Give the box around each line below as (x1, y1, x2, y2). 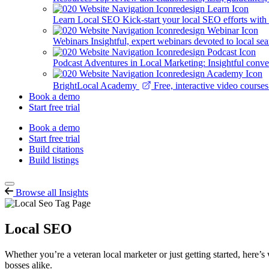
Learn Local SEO (53, 14, 120, 25)
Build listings (29, 155, 79, 165)
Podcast (53, 58, 82, 68)
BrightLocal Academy (53, 80, 139, 91)
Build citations (29, 144, 83, 154)
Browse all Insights (16, 187, 88, 198)
